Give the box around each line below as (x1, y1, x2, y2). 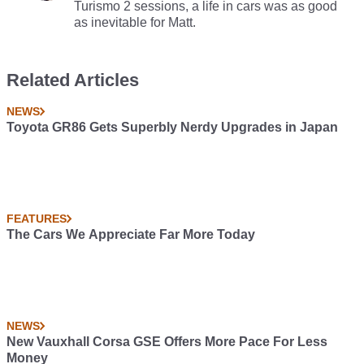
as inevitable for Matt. (73, 15, 199, 30)
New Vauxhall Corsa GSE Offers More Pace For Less (6, 335, 327, 349)
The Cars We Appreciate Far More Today (6, 227, 255, 242)
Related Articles (6, 70, 139, 91)
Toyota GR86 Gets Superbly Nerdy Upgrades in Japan (6, 120, 338, 135)
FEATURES (6, 212, 67, 226)
